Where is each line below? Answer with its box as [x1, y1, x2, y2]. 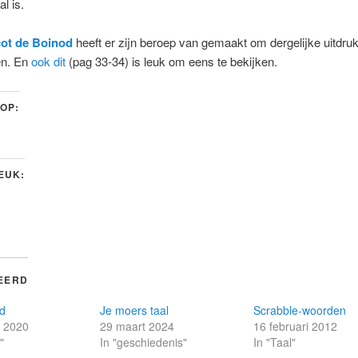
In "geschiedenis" [99, 333, 187, 350]
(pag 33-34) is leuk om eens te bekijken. [68, 53, 277, 70]
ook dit [30, 53, 69, 70]
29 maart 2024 [99, 317, 174, 334]
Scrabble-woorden [253, 301, 347, 318]
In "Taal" [253, 333, 296, 350]
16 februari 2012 [253, 317, 338, 334]
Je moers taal [99, 301, 169, 318]
